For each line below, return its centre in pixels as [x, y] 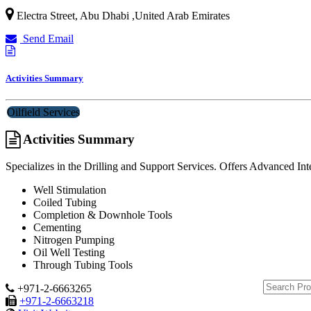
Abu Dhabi [104, 15]
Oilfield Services [43, 112]
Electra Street [46, 15]
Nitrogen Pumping [74, 239]
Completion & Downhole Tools [103, 215]
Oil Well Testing [69, 252]
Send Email [47, 38]
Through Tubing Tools [83, 264]
